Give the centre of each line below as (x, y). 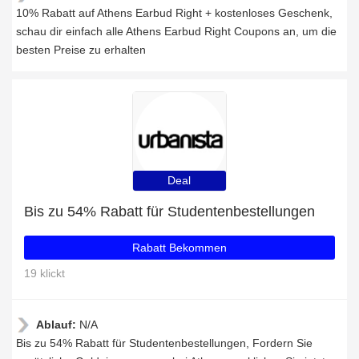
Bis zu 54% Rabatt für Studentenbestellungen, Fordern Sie (164, 343)
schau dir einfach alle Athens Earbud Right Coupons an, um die (176, 31)
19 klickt (44, 273)
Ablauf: (58, 325)
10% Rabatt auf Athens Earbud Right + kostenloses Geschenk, (174, 13)
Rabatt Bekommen (179, 248)
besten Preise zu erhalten (81, 50)
